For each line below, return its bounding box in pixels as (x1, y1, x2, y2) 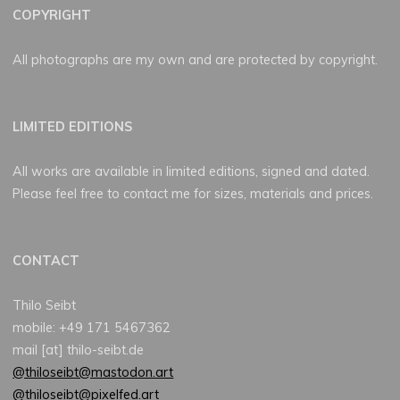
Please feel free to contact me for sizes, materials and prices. (12, 186, 374, 203)
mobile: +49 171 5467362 (12, 320, 171, 337)
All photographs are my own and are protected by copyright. (12, 51, 379, 68)
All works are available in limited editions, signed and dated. (12, 163, 371, 180)
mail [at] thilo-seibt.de (12, 342, 145, 359)
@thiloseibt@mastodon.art (12, 364, 174, 381)
